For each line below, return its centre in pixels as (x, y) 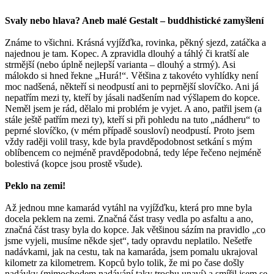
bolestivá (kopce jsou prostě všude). (74, 163)
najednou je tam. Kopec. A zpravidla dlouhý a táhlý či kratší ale (127, 53)
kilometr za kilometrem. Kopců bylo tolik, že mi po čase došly (124, 262)
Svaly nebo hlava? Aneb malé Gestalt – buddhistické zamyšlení (134, 20)
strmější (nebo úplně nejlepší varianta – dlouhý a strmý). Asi (120, 64)
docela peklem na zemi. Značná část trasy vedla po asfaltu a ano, (129, 218)
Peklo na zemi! (35, 185)
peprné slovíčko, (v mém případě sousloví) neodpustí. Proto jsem (130, 130)
